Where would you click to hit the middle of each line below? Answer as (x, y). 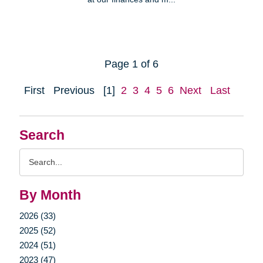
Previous (74, 90)
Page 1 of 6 (131, 64)
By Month (50, 195)
